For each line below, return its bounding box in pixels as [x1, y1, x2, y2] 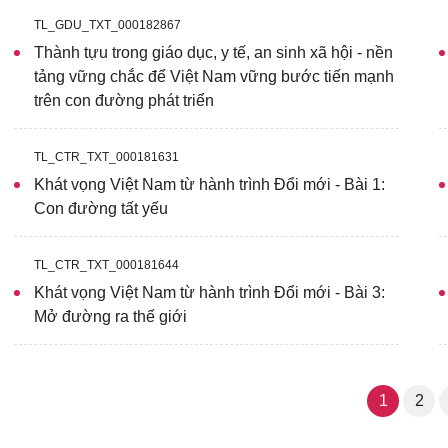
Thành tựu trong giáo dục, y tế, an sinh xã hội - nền [34, 44, 393, 61]
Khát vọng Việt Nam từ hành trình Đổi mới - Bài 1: [34, 176, 385, 193]
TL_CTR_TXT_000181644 [34, 258, 179, 272]
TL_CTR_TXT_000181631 [34, 150, 179, 164]
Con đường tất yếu [34, 200, 168, 217]
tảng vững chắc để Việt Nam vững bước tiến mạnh [34, 68, 394, 85]
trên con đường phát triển [34, 92, 214, 109]
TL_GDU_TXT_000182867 [34, 18, 181, 32]
